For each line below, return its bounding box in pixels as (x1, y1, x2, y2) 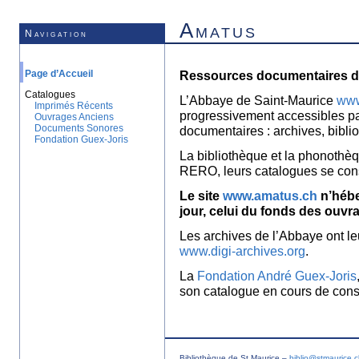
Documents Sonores (34, 123, 123, 134)
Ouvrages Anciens (34, 111, 114, 123)
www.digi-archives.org (179, 244, 305, 258)
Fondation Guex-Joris (34, 134, 128, 145)
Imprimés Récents (34, 100, 113, 111)
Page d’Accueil (25, 68, 93, 79)
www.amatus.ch (223, 188, 317, 203)
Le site (179, 188, 223, 203)
